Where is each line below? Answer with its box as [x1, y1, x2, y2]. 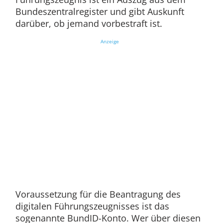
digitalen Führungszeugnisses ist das [15, 200, 169, 213]
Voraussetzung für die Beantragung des [15, 188, 181, 201]
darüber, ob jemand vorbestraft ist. [15, 17, 162, 30]
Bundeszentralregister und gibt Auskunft [15, 5, 184, 18]
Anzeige [100, 38, 119, 45]
